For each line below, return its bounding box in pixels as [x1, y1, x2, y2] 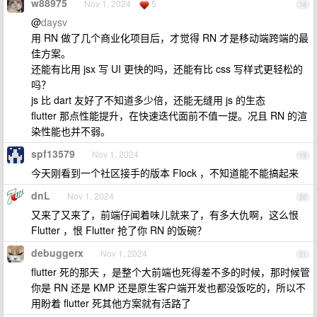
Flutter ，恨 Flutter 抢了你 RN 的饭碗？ [31, 223, 207, 237]
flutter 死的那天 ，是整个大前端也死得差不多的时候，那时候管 [31, 265, 310, 279]
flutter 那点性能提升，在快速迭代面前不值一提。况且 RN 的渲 [31, 108, 307, 122]
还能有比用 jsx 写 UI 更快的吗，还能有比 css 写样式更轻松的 [31, 62, 303, 76]
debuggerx [31, 246, 83, 260]
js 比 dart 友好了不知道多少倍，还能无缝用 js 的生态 [31, 93, 265, 107]
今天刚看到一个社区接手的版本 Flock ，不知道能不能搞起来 [31, 166, 299, 180]
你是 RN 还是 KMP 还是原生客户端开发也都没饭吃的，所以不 [31, 280, 306, 294]
